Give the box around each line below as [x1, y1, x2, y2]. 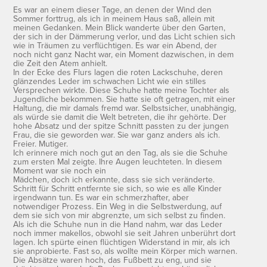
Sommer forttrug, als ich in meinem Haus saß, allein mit [13, 12, 215, 24]
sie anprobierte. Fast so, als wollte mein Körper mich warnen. [13, 244, 238, 257]
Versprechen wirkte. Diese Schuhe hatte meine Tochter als [13, 83, 230, 96]
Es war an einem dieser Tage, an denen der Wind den [13, 3, 212, 15]
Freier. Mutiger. [13, 137, 69, 150]
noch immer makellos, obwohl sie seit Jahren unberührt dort [13, 226, 236, 239]
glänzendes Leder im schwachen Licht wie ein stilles [13, 74, 207, 87]
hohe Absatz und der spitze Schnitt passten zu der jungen [13, 119, 229, 132]
